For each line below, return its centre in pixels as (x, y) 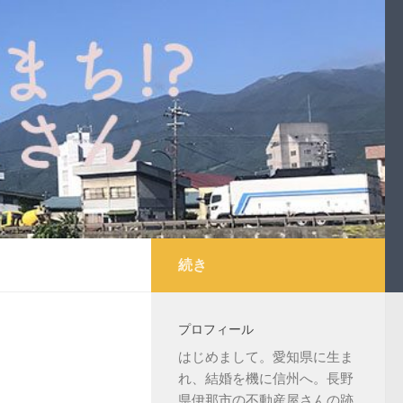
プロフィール (216, 329)
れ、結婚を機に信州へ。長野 (266, 378)
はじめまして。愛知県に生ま (266, 357)
